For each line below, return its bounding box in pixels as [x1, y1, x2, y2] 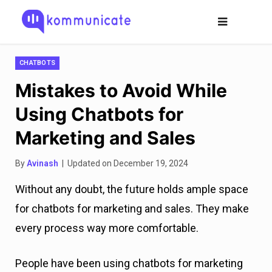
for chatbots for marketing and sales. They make [15, 202, 249, 215]
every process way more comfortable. [15, 222, 199, 234]
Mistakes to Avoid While [15, 80, 227, 101]
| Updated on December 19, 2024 [58, 158, 188, 168]
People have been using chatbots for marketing [15, 257, 243, 270]
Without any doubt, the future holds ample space [15, 183, 248, 195]
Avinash [27, 158, 58, 168]
